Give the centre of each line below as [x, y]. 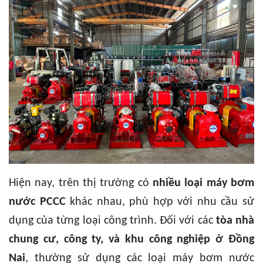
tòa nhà [235, 221]
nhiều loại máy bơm [203, 183]
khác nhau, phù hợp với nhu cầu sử [160, 202]
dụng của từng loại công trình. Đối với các [112, 221]
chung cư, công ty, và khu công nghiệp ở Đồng [131, 240]
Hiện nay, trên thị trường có [81, 183]
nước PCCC [37, 202]
